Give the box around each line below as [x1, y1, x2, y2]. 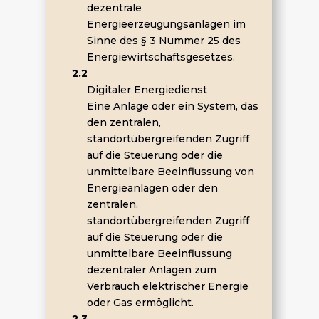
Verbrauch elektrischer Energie [86, 280, 249, 293]
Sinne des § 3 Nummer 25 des [86, 34, 241, 47]
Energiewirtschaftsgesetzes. [86, 51, 235, 63]
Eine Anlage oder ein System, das [86, 100, 258, 113]
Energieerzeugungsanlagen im [86, 18, 246, 31]
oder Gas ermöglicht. [86, 296, 194, 309]
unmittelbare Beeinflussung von [86, 165, 254, 178]
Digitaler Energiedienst [86, 83, 207, 96]
